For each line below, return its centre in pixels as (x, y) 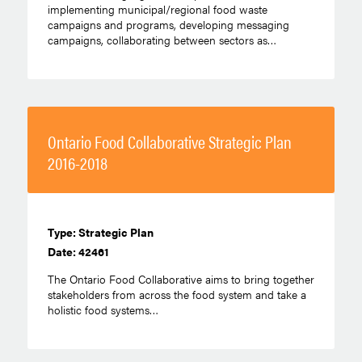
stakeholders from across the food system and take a (177, 294)
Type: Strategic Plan (100, 232)
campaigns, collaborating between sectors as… (162, 39)
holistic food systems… (103, 309)
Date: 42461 (78, 252)
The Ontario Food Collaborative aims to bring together (181, 278)
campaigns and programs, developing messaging (168, 24)
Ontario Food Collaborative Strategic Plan (169, 141)
